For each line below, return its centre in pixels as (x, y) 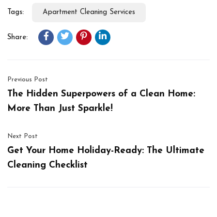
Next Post (23, 136)
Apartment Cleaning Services (89, 12)
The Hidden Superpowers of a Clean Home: (101, 94)
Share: (17, 37)
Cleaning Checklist (47, 165)
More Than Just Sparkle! (60, 108)
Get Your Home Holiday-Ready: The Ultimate (106, 151)
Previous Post (28, 79)
